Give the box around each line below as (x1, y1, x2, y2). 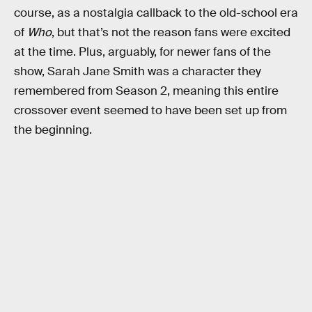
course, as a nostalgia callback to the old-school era (14, 6, 298, 21)
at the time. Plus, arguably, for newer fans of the (14, 45, 271, 60)
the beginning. (14, 123, 92, 138)
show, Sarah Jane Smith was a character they (14, 64, 261, 79)
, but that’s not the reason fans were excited (52, 25, 290, 40)
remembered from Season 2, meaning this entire (14, 84, 279, 99)
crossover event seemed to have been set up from (14, 103, 287, 118)
